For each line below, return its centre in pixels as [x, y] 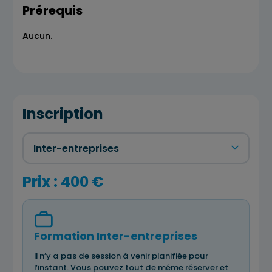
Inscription [63, 114]
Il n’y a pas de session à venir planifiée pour [121, 256]
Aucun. [37, 36]
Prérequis [53, 10]
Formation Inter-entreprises [116, 236]
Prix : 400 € [63, 182]
